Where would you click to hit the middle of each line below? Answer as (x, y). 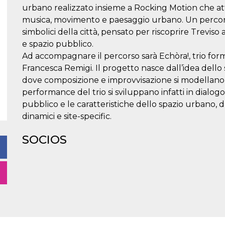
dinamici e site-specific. (67, 116)
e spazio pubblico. (58, 44)
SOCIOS (44, 140)
